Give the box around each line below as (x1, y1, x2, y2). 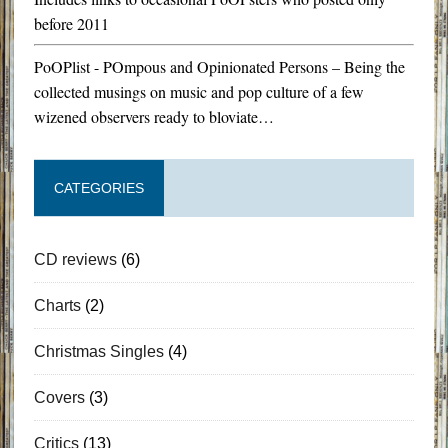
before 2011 (33, 12, 109, 34)
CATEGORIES (53, 179, 144, 196)
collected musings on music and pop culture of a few (33, 80, 364, 102)
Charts (33, 296, 81, 314)
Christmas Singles (33, 342, 164, 360)
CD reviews (33, 250, 117, 268)
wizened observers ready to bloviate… (33, 105, 274, 127)
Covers (33, 388, 85, 406)
